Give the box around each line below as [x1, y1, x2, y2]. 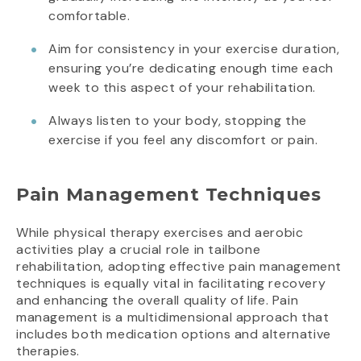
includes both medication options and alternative [16, 326, 331, 343]
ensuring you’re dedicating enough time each [48, 60, 334, 77]
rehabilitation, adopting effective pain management [16, 258, 342, 276]
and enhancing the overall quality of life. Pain [16, 292, 299, 309]
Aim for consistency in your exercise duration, [48, 40, 340, 58]
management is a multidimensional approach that [16, 309, 330, 326]
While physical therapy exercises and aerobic [16, 224, 304, 242]
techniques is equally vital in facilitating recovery [16, 275, 326, 293]
